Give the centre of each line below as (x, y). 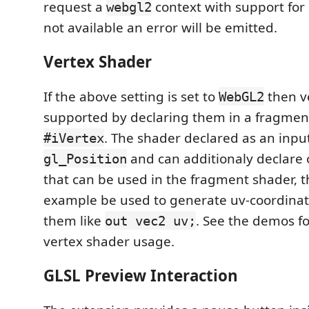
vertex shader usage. (109, 241)
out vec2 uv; (150, 220)
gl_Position (85, 158)
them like (74, 220)
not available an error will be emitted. (160, 27)
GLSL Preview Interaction (141, 276)
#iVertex (74, 138)
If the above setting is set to (131, 96)
